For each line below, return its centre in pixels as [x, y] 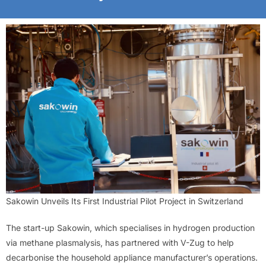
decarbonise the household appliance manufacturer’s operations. [132, 258]
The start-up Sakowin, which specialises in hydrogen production [130, 228]
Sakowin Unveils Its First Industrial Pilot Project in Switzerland [125, 201]
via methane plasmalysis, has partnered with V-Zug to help [120, 243]
